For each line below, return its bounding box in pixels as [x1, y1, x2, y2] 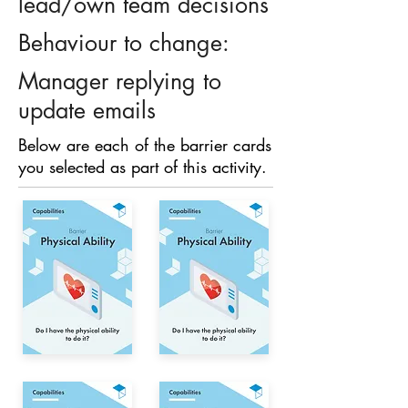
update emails [18, 96, 156, 125]
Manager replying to [18, 66, 221, 96]
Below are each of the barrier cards [18, 134, 271, 156]
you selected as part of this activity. [18, 156, 267, 178]
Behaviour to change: [18, 28, 229, 57]
